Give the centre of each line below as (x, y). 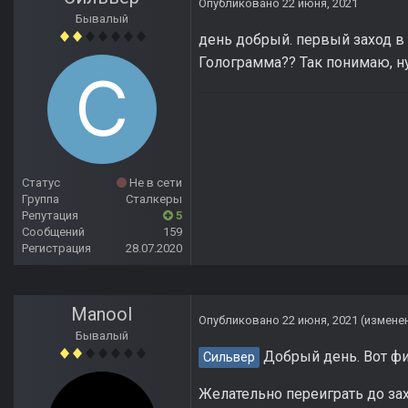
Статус (41, 183)
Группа (41, 199)
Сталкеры (154, 199)
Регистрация (56, 249)
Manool (102, 315)
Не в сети (154, 183)
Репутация (50, 216)
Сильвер (229, 358)
